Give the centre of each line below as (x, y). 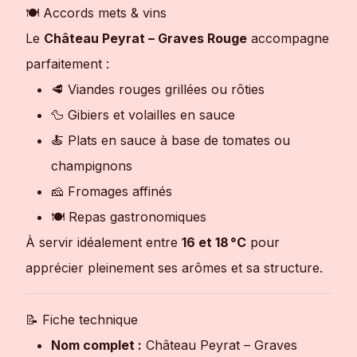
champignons (92, 166)
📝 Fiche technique (82, 320)
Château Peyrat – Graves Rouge (145, 39)
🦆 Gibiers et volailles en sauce (143, 115)
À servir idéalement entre (104, 243)
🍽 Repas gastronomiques (129, 217)
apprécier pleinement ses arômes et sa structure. (174, 268)
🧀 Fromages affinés (112, 192)
